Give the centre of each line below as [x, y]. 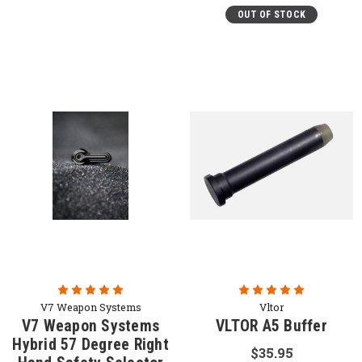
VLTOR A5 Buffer [271, 326]
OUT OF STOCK [271, 15]
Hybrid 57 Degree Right [90, 344]
